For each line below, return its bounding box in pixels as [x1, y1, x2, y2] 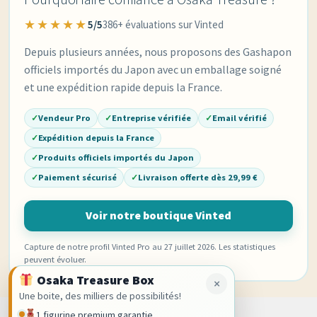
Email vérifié [212, 112, 267, 123]
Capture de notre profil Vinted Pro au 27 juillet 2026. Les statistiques [24, 241, 275, 252]
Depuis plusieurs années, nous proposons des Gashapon [24, 44, 292, 59]
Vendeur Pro [38, 112, 91, 123]
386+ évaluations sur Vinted [103, 17, 224, 31]
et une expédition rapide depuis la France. [24, 79, 222, 94]
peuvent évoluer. [24, 253, 86, 265]
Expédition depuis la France [38, 132, 154, 143]
